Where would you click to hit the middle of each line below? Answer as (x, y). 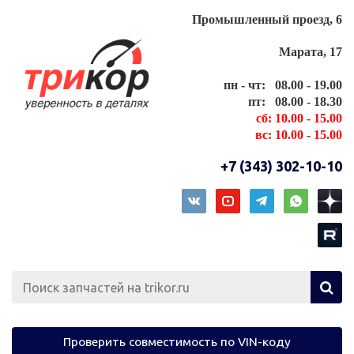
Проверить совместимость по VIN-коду (177, 341)
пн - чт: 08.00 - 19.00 (283, 85)
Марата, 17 (311, 52)
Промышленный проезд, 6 (267, 19)
